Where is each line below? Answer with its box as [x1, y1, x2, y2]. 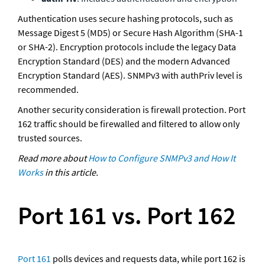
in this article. [43, 166, 98, 178]
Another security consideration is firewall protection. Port [18, 103, 245, 115]
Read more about [18, 151, 88, 164]
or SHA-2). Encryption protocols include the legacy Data [18, 40, 236, 53]
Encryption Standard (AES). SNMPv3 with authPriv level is [18, 69, 243, 81]
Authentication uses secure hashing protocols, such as [18, 12, 233, 24]
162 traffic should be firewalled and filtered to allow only [18, 117, 240, 130]
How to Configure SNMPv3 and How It [88, 151, 235, 164]
